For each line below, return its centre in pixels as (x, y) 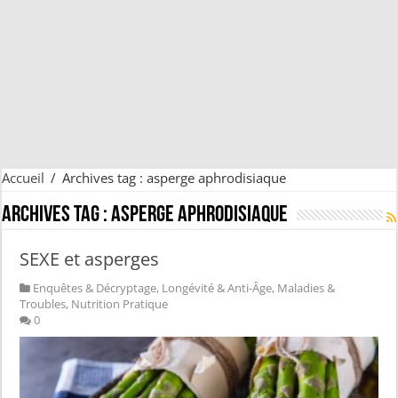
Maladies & (306, 288)
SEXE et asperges (90, 259)
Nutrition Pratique (120, 304)
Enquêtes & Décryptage (95, 288)
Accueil (24, 178)
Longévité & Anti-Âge (217, 288)
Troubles (43, 304)
